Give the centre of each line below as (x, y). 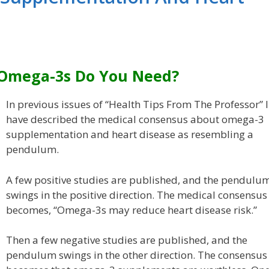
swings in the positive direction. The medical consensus (136, 195)
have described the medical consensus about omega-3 (135, 119)
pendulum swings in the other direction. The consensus (136, 255)
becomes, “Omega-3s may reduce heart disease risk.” (131, 210)
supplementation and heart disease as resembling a (129, 134)
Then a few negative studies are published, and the (126, 240)
